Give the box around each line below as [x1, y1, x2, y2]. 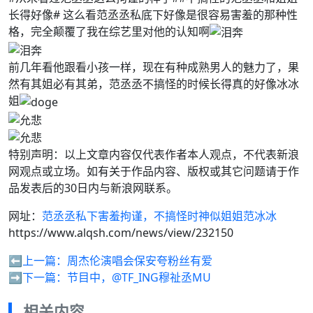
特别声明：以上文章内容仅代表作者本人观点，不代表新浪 [8, 147, 299, 163]
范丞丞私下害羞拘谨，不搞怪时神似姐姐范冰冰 [42, 208, 277, 224]
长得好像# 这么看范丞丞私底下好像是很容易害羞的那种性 [8, 6, 298, 22]
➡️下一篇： [8, 270, 67, 286]
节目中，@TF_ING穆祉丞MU [67, 270, 211, 286]
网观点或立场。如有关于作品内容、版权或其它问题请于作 [8, 163, 299, 180]
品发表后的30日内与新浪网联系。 [8, 180, 177, 196]
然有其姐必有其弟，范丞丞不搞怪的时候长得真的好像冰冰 [8, 76, 299, 92]
